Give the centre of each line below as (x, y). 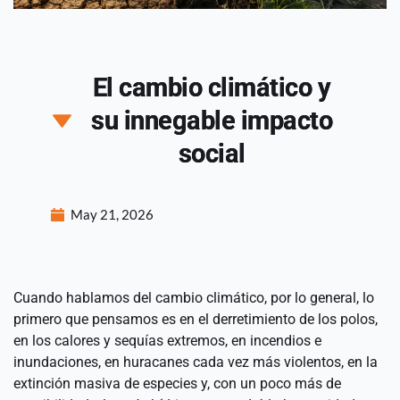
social (212, 153)
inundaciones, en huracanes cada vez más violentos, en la (196, 362)
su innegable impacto (212, 120)
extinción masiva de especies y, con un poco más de (177, 383)
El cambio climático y (212, 87)
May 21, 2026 (112, 214)
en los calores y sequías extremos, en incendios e (167, 340)
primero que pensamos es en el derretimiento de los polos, (196, 319)
